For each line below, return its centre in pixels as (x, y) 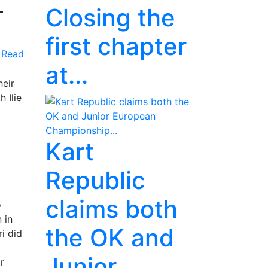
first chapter (116, 46)
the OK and (110, 238)
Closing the (110, 18)
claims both (112, 209)
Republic (95, 180)
